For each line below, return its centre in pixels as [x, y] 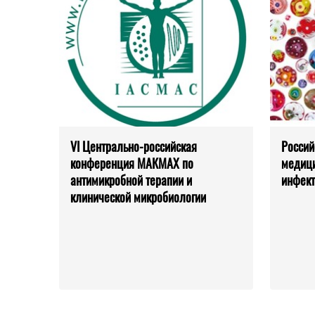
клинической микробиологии [138, 197]
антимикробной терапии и [131, 180]
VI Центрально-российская [134, 147]
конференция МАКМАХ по [132, 163]
